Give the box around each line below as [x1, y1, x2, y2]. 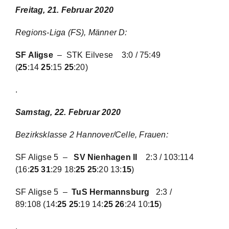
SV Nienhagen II [74, 153, 146, 162]
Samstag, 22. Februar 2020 [15, 108, 121, 117]
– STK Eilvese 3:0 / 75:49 [53, 51, 161, 59]
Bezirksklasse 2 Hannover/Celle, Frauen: [15, 130, 175, 139]
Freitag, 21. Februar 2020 [15, 6, 113, 14]
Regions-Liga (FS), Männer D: [15, 28, 127, 37]
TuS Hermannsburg [72, 188, 154, 196]
